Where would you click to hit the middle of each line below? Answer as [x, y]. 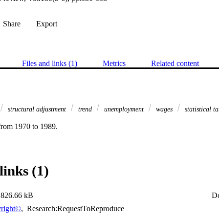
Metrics [114, 64]
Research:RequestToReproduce [75, 209]
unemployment [124, 109]
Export [47, 24]
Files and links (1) [50, 64]
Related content [175, 64]
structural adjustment [37, 109]
